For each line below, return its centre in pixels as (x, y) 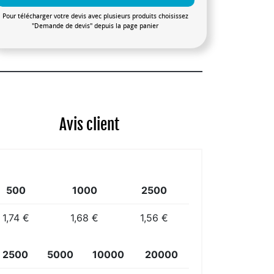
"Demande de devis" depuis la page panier (95, 26)
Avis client (90, 124)
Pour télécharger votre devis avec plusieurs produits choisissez (95, 16)
